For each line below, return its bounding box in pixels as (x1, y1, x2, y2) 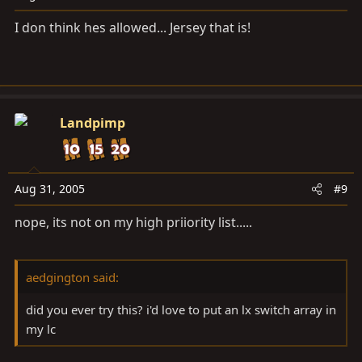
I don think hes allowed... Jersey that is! (15, 18, 250, 36)
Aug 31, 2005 (15, 180, 85, 196)
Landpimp (60, 113, 125, 132)
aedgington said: (26, 268, 119, 285)
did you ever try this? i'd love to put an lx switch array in (26, 301, 336, 318)
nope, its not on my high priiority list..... (15, 213, 252, 231)
